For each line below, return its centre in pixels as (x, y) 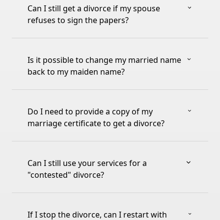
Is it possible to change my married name (104, 60)
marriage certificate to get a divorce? (96, 124)
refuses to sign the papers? (78, 20)
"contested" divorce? (66, 175)
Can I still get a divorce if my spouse (94, 9)
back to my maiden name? (76, 72)
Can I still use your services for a (87, 163)
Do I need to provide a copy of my (90, 112)
